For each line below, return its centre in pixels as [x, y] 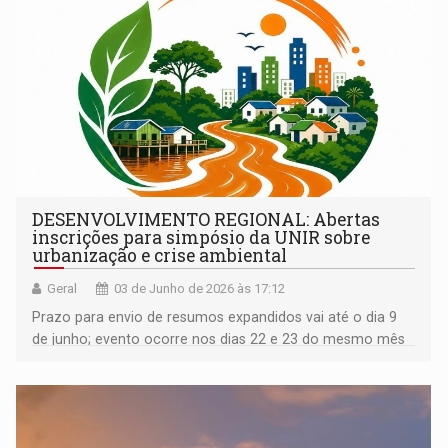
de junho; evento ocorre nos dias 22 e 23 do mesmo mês [219, 339]
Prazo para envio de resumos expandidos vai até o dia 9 [215, 317]
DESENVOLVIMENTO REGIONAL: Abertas [206, 220]
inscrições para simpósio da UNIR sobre [201, 238]
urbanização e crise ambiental [160, 256]
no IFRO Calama [84, 361]
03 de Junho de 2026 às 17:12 [200, 289]
